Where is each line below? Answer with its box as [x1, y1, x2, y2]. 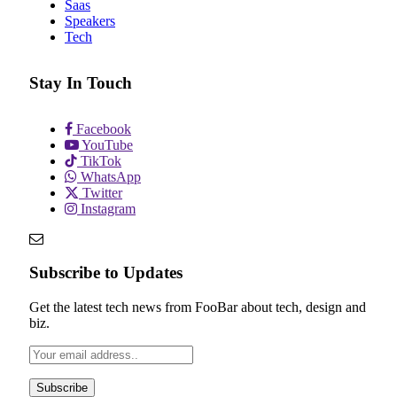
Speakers [65, 13, 115, 29]
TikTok [81, 152, 121, 168]
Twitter [82, 184, 122, 200]
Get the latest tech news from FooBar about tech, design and [29, 300, 366, 315]
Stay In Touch [29, 73, 132, 92]
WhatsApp [81, 168, 141, 184]
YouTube [82, 136, 133, 152]
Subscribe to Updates [29, 263, 183, 283]
